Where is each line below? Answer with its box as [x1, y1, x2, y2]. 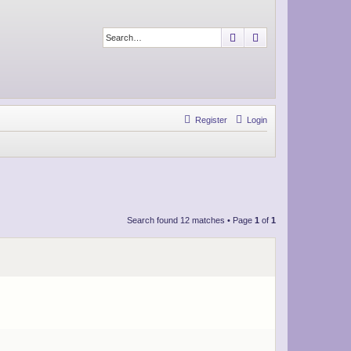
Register [195, 115, 227, 125]
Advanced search [262, 30, 344, 44]
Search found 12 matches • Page [127, 215, 255, 225]
